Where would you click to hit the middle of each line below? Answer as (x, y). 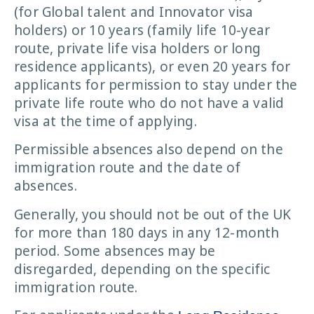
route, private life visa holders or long (138, 48)
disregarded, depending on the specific (142, 269)
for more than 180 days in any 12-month (147, 232)
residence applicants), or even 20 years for (152, 66)
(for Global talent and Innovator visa (134, 12)
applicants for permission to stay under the (156, 84)
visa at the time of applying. (105, 121)
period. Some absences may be (115, 251)
